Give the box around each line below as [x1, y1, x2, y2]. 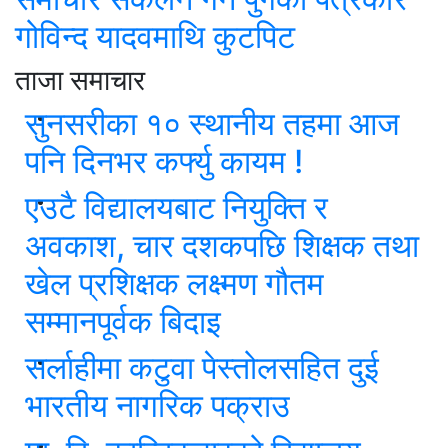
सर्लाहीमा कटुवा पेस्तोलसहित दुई [25, 347, 379, 387]
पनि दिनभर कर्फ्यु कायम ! [25, 141, 303, 181]
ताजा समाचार [15, 62, 145, 97]
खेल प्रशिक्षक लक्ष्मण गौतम [25, 263, 324, 303]
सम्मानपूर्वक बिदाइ [25, 301, 221, 341]
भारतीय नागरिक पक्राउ [25, 385, 290, 425]
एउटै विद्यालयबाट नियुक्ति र [25, 187, 328, 227]
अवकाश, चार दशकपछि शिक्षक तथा [25, 225, 419, 265]
